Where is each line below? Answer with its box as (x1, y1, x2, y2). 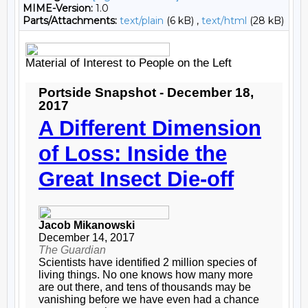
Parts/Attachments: (23, 14, 117, 27)
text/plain (120, 14, 164, 27)
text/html (201, 14, 247, 27)
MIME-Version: (23, 2, 93, 14)
